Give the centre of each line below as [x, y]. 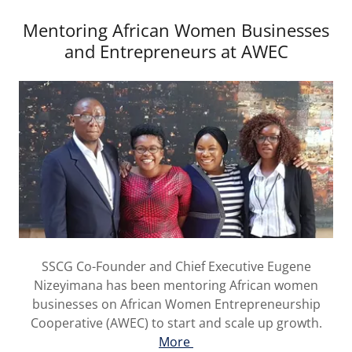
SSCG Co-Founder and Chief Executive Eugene [176, 267]
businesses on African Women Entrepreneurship [176, 304]
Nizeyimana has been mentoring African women [176, 286]
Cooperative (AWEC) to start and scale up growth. [176, 323]
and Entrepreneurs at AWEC [176, 51]
